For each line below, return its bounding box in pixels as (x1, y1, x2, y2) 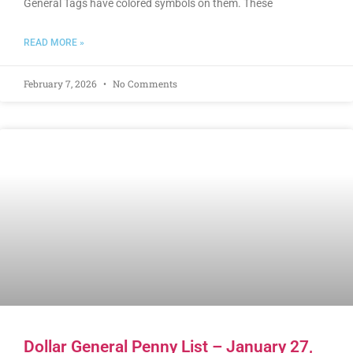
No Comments (110, 77, 177, 91)
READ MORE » (24, 37, 84, 49)
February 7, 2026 (24, 77, 99, 91)
